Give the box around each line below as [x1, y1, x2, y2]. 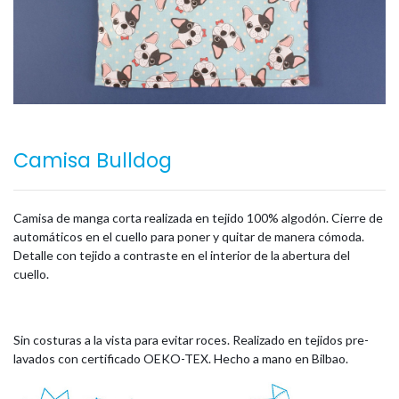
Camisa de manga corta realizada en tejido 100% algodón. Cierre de [13, 210, 383, 226]
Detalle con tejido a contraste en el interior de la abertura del [13, 248, 350, 264]
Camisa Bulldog [13, 146, 172, 175]
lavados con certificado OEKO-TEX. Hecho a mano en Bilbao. [13, 351, 348, 367]
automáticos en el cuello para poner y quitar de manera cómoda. [13, 229, 364, 245]
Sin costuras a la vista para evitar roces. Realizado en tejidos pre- [13, 332, 369, 348]
